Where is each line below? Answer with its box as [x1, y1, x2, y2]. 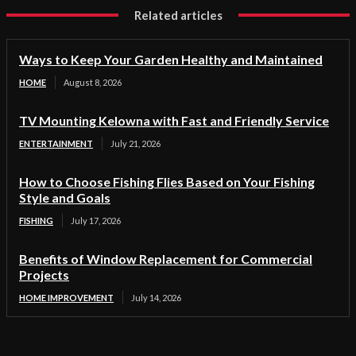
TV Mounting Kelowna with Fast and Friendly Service [19, 112, 329, 128]
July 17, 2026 [71, 215, 121, 226]
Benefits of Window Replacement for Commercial [19, 250, 312, 266]
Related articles [133, 7, 222, 22]
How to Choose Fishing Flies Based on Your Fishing [19, 173, 315, 189]
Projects [19, 266, 69, 282]
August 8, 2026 [64, 76, 122, 87]
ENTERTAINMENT [19, 137, 93, 149]
